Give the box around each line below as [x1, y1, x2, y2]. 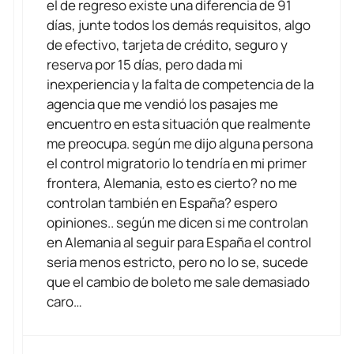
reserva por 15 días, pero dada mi [47, 55, 243, 74]
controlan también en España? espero [47, 194, 277, 213]
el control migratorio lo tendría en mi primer [47, 154, 307, 173]
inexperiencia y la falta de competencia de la [47, 75, 314, 94]
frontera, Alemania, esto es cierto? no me [47, 174, 297, 193]
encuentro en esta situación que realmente [47, 115, 311, 134]
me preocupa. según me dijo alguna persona [47, 134, 313, 153]
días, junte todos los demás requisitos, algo [47, 16, 311, 35]
